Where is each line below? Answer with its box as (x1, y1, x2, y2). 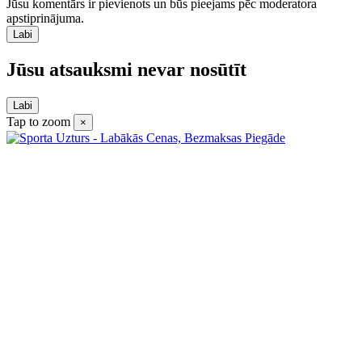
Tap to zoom (6, 114, 70, 128)
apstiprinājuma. (6, 11, 84, 26)
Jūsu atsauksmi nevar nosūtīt (6, 58, 246, 80)
